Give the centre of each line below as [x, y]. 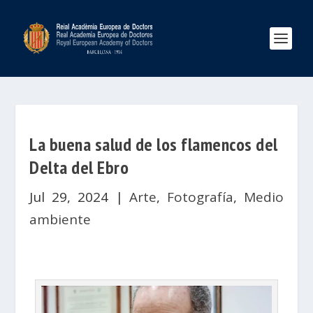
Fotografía [200, 197]
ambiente [60, 219]
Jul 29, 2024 [69, 197]
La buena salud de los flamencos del [154, 144]
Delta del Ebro [79, 167]
